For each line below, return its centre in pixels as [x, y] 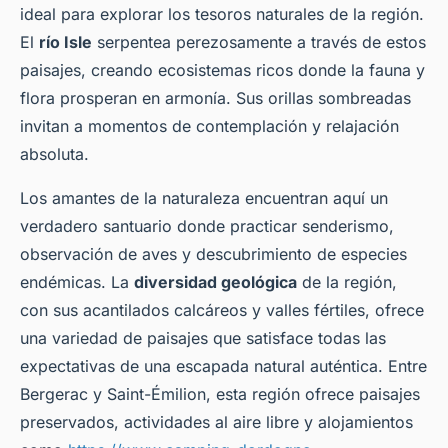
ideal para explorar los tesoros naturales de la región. [222, 14]
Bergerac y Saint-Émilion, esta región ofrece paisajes [220, 394]
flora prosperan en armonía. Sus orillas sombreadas [215, 98]
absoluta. [54, 154]
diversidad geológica [215, 282]
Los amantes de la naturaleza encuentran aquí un [204, 198]
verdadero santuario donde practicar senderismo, [207, 226]
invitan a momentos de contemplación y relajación [209, 126]
